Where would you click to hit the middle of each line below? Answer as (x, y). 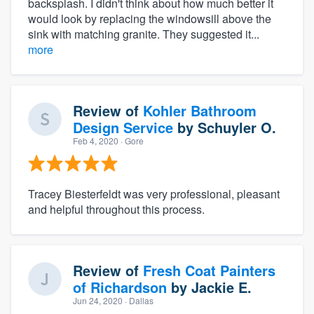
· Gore (131, 141)
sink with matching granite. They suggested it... (144, 34)
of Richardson (120, 287)
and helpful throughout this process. (116, 210)
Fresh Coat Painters (209, 271)
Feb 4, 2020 (96, 141)
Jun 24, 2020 (98, 301)
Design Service (123, 128)
